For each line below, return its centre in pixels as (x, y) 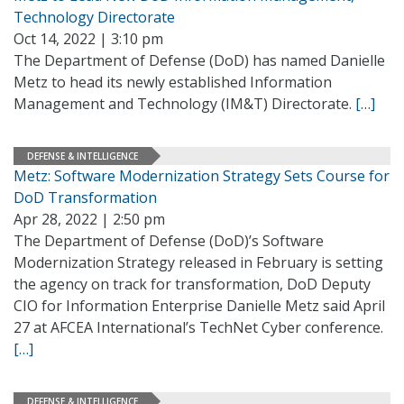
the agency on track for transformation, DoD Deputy (192, 284)
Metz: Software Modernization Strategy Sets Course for (202, 176)
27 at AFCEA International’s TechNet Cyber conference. (198, 327)
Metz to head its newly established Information (173, 82)
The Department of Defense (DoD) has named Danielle (199, 60)
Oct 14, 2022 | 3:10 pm (88, 39)
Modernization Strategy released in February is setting (198, 262)
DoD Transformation (85, 197)
